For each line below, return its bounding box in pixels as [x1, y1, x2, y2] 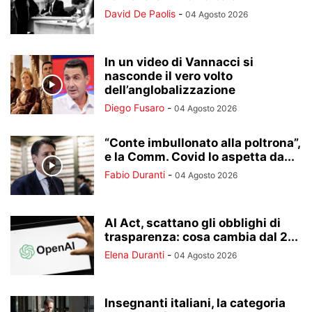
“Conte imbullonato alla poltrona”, [104, 136, 300, 150]
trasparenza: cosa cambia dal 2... [104, 230, 298, 244]
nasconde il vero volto [104, 69, 233, 83]
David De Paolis [104, 8, 175, 19]
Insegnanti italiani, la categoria [104, 296, 286, 310]
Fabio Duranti [104, 169, 165, 180]
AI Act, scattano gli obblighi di [104, 216, 281, 230]
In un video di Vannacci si [104, 55, 253, 69]
